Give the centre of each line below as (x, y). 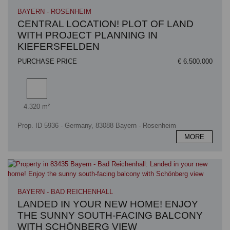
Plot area (50, 100)
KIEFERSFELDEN (59, 46)
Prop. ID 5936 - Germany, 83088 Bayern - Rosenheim (97, 125)
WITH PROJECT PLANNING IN (88, 35)
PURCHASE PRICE (47, 61)
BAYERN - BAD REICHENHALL (65, 191)
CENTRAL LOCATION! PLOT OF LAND (106, 24)
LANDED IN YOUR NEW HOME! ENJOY (108, 204)
